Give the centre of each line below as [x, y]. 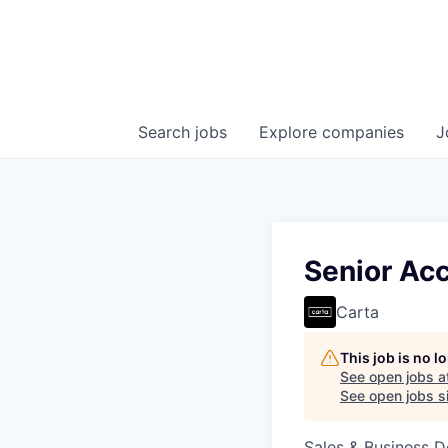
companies [363, 132]
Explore [290, 132]
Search [166, 132]
